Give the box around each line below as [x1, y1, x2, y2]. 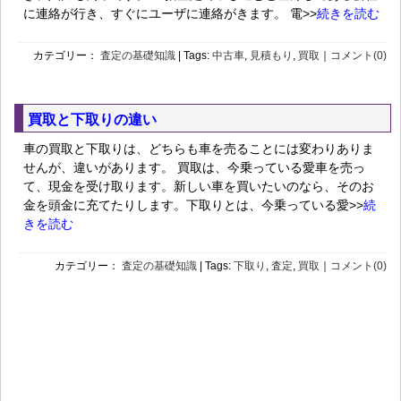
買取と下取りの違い [28, 112, 157, 128]
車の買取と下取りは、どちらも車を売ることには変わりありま [23, 141, 374, 157]
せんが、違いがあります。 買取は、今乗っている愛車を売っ [23, 160, 365, 175]
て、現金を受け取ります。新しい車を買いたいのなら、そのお [23, 179, 374, 194]
